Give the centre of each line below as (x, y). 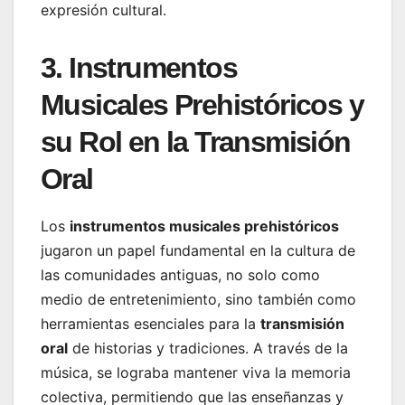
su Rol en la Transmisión (196, 141)
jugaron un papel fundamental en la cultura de (198, 250)
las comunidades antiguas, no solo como (180, 274)
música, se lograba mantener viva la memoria (196, 372)
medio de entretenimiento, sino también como (198, 299)
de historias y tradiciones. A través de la (208, 348)
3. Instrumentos (139, 67)
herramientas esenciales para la (151, 323)
